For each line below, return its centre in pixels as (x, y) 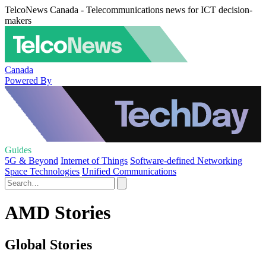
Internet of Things (94, 161)
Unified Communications (129, 171)
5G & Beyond (31, 161)
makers (18, 20)
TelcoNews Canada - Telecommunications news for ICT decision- (129, 10)
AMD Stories (58, 213)
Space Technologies (42, 171)
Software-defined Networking (186, 161)
